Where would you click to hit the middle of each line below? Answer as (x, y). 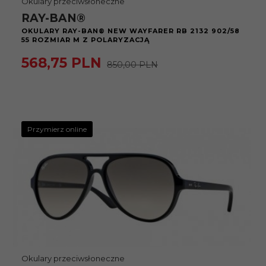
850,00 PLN (132, 65)
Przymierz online (57, 129)
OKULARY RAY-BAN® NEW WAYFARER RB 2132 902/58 (131, 31)
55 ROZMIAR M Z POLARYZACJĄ (85, 40)
